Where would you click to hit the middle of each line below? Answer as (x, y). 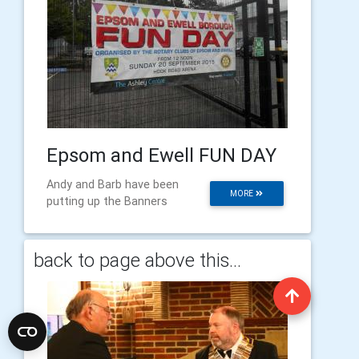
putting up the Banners (107, 201)
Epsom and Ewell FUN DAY (161, 155)
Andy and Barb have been (113, 184)
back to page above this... (137, 260)
